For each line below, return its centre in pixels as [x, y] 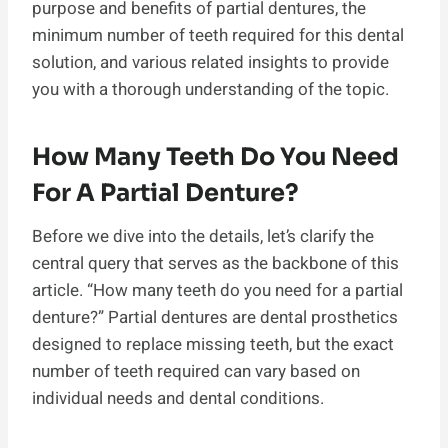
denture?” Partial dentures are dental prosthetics [215, 317]
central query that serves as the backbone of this [215, 263]
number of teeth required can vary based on [196, 371]
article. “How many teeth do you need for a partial [217, 290]
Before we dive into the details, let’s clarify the [203, 236]
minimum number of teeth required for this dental [218, 35]
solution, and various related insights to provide [210, 62]
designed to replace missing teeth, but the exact [213, 344]
